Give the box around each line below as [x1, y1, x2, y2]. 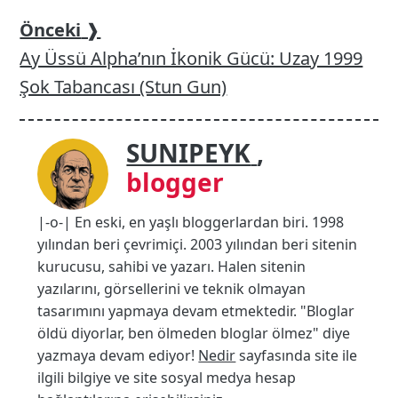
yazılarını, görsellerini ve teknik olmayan [37, 279, 306, 299]
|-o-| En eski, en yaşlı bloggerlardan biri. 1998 [37, 212, 345, 233]
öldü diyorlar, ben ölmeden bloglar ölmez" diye [37, 323, 351, 344]
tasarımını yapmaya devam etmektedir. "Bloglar [37, 301, 355, 322]
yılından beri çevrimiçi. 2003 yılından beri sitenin [37, 235, 358, 255]
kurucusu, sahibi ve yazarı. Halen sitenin [37, 257, 306, 277]
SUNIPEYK [126, 136, 251, 171]
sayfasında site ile [235, 346, 358, 366]
